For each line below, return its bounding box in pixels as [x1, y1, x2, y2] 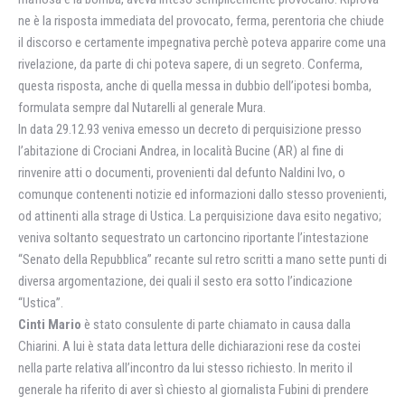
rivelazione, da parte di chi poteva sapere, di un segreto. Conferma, [18, 56, 363, 72]
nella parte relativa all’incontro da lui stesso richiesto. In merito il [18, 360, 353, 376]
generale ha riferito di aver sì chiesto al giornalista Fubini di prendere [18, 381, 369, 398]
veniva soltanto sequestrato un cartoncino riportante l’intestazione [18, 230, 369, 246]
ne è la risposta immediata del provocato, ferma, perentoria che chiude [18, 13, 384, 29]
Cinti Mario [18, 316, 81, 333]
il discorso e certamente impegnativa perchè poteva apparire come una [18, 34, 386, 51]
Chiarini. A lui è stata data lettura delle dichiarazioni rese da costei [18, 338, 361, 354]
